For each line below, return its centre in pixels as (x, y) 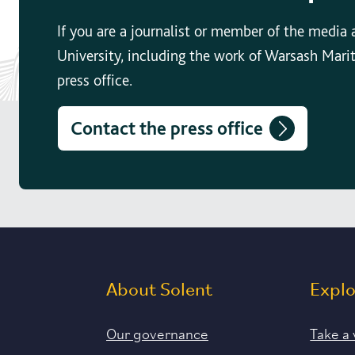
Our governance (157, 332)
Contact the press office (167, 128)
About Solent (159, 291)
